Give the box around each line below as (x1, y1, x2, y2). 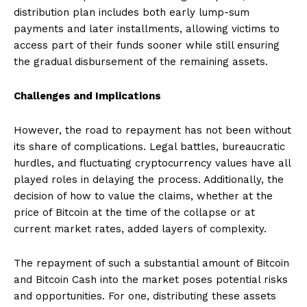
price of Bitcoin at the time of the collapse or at (14, 206, 255, 219)
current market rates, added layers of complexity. (14, 222, 267, 235)
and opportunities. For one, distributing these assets (14, 289, 276, 302)
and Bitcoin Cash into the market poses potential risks (14, 273, 288, 286)
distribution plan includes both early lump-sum (14, 5, 249, 19)
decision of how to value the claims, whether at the (14, 189, 273, 202)
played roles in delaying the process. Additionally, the (14, 173, 284, 186)
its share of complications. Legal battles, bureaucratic (14, 140, 285, 153)
